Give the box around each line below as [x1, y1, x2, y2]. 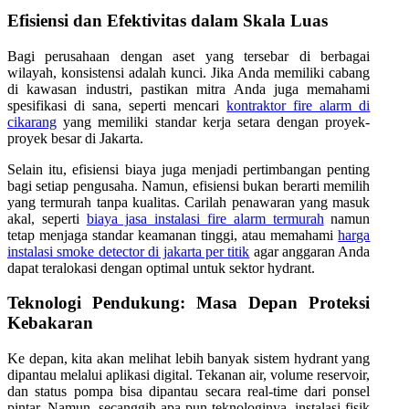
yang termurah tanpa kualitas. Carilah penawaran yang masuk [7, 194, 371, 210]
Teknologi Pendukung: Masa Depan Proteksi [7, 293, 371, 313]
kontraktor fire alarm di [226, 97, 371, 113]
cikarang [7, 113, 57, 130]
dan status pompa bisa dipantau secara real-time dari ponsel [7, 383, 371, 400]
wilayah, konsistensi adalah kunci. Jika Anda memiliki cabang [7, 64, 371, 80]
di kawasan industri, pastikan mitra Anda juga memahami [7, 80, 371, 97]
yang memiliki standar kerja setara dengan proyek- [57, 113, 371, 130]
